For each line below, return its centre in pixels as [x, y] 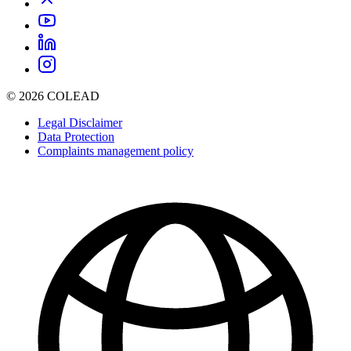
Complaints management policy [116, 150]
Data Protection [76, 136]
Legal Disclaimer [80, 122]
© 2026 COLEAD [53, 96]
